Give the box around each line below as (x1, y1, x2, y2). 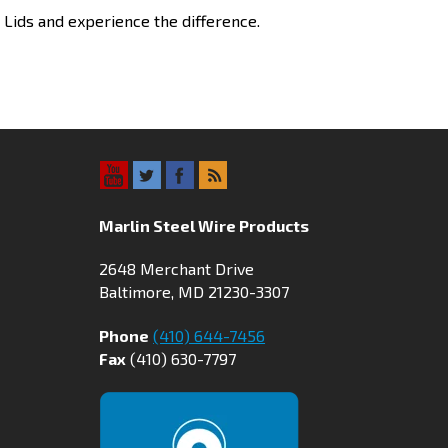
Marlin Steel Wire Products (99, 215, 310, 235)
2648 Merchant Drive (99, 259, 255, 279)
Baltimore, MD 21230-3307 (99, 282, 290, 302)
